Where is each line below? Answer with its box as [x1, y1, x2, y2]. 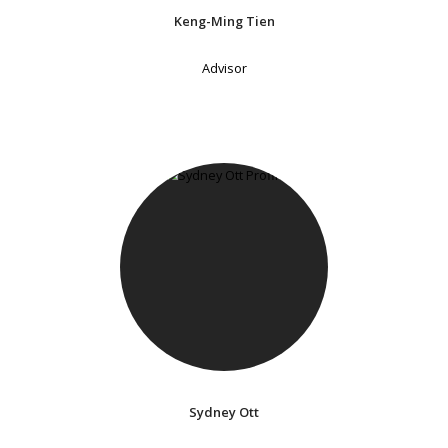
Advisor [201, 59, 247, 78]
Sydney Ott [189, 403, 259, 422]
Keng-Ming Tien [173, 12, 275, 31]
